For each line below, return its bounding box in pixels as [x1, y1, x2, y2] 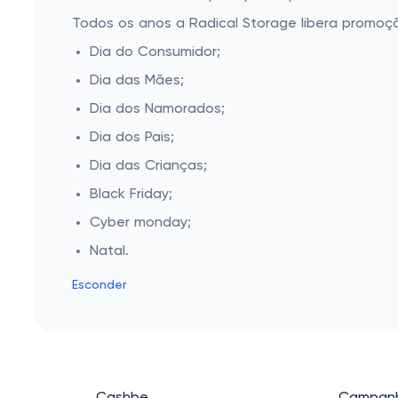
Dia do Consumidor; [90, 45, 220, 60]
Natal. [90, 244, 129, 259]
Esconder [72, 279, 126, 291]
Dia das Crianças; [90, 159, 207, 173]
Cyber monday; [90, 216, 191, 230]
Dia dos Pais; [90, 131, 174, 145]
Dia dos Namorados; [90, 102, 225, 116]
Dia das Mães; [90, 74, 184, 88]
